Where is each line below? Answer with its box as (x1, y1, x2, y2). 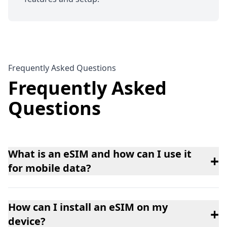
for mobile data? (8, 161, 91, 175)
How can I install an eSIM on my (8, 200, 168, 214)
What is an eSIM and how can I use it (8, 147, 192, 161)
